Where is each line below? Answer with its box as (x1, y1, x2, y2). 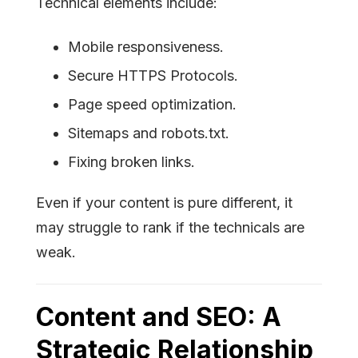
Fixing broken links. (68, 153, 195, 171)
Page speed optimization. (68, 96, 237, 113)
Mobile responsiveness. (68, 38, 224, 56)
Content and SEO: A (36, 301, 281, 333)
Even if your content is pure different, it (36, 194, 292, 212)
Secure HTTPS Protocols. (68, 67, 238, 85)
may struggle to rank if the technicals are (36, 219, 304, 237)
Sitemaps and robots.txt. (68, 125, 229, 142)
